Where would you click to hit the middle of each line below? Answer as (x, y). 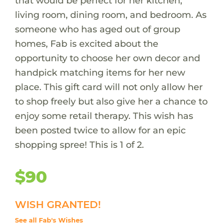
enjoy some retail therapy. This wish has (104, 115)
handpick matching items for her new (100, 72)
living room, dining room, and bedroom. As (111, 14)
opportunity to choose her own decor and (107, 58)
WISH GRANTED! (58, 204)
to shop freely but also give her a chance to (111, 101)
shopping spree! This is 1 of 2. (79, 144)
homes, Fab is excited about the (86, 43)
